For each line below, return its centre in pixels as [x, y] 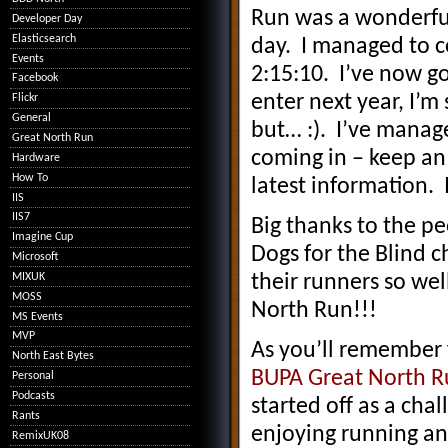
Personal [33, 376]
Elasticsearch [44, 38]
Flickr [25, 98]
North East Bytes [53, 356]
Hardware [36, 157]
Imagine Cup [43, 237]
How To [30, 177]
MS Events [38, 316]
